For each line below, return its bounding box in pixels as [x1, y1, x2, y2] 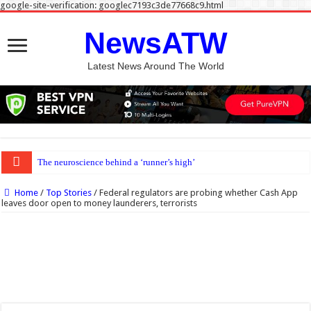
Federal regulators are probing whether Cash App [99, 187, 299, 199]
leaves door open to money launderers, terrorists [1, 198, 198, 209]
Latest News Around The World [87, 60, 224, 72]
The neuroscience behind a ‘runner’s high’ [37, 157, 195, 168]
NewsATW [83, 26, 228, 60]
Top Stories [46, 187, 92, 199]
